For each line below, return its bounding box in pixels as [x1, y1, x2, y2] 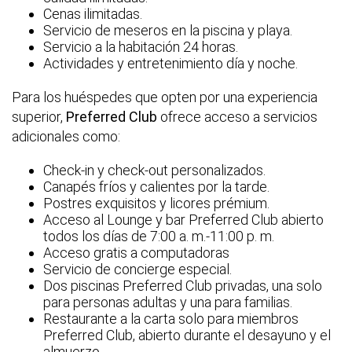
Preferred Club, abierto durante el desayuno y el [43, 327, 331, 344]
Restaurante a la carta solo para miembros [43, 310, 299, 328]
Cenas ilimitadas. [43, 5, 142, 23]
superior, [12, 108, 66, 126]
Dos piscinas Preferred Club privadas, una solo [43, 277, 322, 295]
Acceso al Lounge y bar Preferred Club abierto [43, 211, 324, 229]
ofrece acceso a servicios [157, 108, 317, 126]
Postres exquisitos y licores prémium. [43, 195, 269, 212]
